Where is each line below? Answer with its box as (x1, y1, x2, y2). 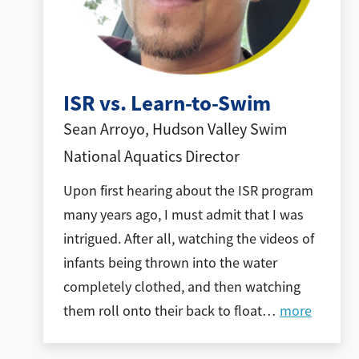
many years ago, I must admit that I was (63, 205, 304, 224)
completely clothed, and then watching (63, 277, 301, 296)
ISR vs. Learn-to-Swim (63, 88, 271, 118)
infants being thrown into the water (63, 253, 277, 272)
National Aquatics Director (63, 146, 240, 167)
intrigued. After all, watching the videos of (63, 229, 314, 248)
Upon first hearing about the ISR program (63, 181, 313, 200)
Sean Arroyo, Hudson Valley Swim (63, 119, 288, 139)
